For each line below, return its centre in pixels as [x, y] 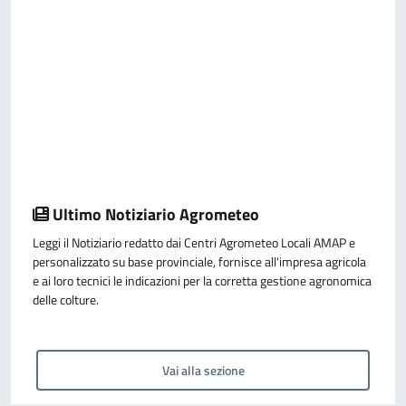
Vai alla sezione [203, 370]
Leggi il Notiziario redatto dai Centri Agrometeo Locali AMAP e [194, 242]
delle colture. [66, 300]
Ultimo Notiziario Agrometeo [154, 214]
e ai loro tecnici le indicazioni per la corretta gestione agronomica [202, 280]
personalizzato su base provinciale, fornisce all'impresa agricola [199, 261]
